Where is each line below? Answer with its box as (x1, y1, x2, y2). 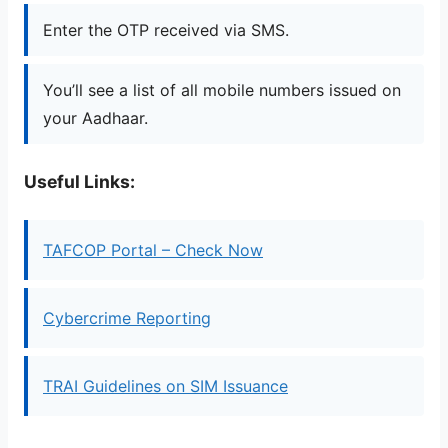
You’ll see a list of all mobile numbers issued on (43, 79, 401, 100)
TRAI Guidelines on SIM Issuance (43, 376, 288, 397)
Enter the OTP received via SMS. (43, 19, 289, 40)
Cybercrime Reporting (43, 308, 211, 329)
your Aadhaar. (43, 107, 148, 128)
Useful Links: (24, 170, 135, 192)
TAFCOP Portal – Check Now (43, 240, 263, 261)
